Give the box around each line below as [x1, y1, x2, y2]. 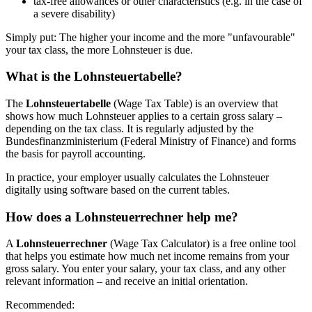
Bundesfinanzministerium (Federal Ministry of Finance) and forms [6, 135, 296, 148]
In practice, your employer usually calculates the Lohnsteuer [6, 171, 269, 184]
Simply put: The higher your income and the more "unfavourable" [6, 31, 295, 43]
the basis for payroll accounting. [6, 148, 146, 160]
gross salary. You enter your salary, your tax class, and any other [6, 263, 286, 275]
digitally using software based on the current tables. [6, 184, 230, 196]
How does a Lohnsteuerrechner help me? [6, 209, 238, 224]
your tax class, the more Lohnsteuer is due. [6, 43, 193, 56]
